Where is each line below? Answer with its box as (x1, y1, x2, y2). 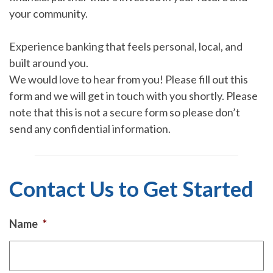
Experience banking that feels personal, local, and (9, 40, 243, 53)
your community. (9, 7, 88, 20)
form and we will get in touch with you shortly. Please (9, 89, 258, 102)
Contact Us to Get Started (9, 175, 253, 201)
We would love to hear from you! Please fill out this (9, 73, 248, 86)
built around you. (9, 56, 88, 69)
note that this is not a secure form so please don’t (9, 105, 240, 119)
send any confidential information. (9, 122, 171, 135)
